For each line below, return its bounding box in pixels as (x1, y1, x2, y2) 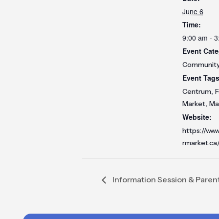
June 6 (182, 6, 203, 16)
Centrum (182, 87, 211, 96)
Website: (182, 112, 212, 122)
